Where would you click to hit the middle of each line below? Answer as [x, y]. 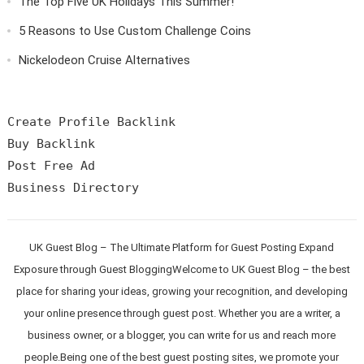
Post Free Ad [51, 165]
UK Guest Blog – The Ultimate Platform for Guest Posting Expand [182, 247]
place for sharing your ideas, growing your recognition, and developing [182, 291]
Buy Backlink [51, 143]
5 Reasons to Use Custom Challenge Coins [134, 30]
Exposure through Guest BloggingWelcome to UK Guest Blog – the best [182, 269]
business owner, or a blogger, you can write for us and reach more [182, 335]
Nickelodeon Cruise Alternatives [104, 60]
